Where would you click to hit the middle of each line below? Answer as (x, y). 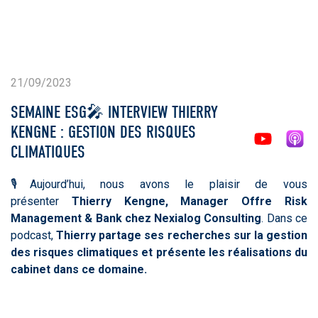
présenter (35, 201)
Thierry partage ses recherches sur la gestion (182, 235)
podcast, (34, 235)
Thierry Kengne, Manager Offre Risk (183, 201)
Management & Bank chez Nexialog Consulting (136, 218)
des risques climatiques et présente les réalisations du (159, 252)
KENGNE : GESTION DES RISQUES (103, 132)
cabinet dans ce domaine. (79, 269)
